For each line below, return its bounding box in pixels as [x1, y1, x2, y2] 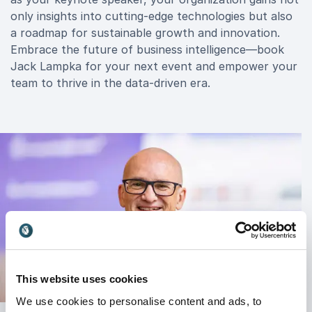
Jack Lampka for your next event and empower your [10, 59, 297, 73]
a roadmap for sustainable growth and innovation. [10, 26, 280, 40]
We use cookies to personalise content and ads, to [16, 295, 262, 307]
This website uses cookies [16, 273, 148, 285]
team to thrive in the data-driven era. [10, 76, 210, 90]
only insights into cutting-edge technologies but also [10, 9, 292, 23]
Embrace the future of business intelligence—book [10, 42, 284, 56]
